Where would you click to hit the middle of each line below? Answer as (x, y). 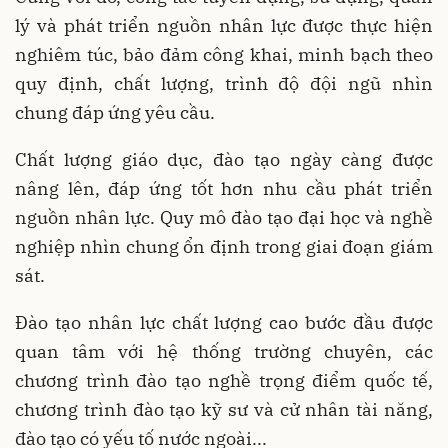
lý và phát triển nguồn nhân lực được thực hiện (224, 25)
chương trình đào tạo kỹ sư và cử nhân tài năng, (224, 409)
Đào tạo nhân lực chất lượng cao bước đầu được (224, 322)
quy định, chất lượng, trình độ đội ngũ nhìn (224, 83)
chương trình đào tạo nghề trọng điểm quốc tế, (224, 380)
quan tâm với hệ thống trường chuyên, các (224, 351)
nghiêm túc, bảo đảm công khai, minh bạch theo (224, 54)
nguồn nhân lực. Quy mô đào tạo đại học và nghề (224, 217)
